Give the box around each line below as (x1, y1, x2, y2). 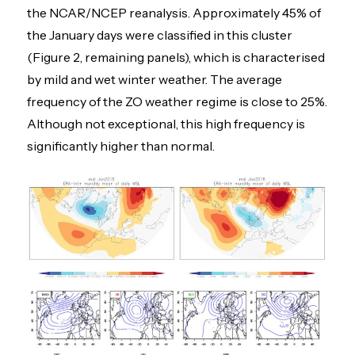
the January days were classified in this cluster (27, 26, 293, 43)
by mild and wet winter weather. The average (27, 71, 283, 87)
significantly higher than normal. (27, 137, 216, 154)
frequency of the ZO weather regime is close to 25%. (27, 93, 328, 109)
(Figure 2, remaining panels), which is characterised (27, 48, 326, 65)
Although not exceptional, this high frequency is (27, 115, 306, 132)
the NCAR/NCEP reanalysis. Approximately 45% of (27, 4, 322, 21)
